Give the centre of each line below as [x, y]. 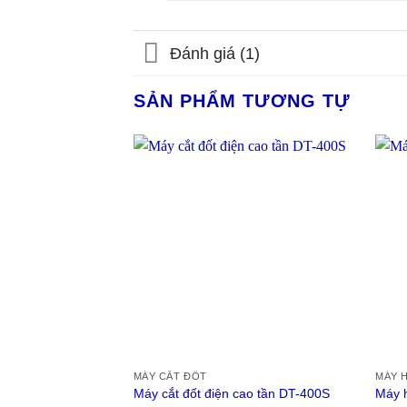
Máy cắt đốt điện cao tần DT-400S [231, 393]
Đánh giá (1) [215, 53]
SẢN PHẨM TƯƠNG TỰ [242, 101]
